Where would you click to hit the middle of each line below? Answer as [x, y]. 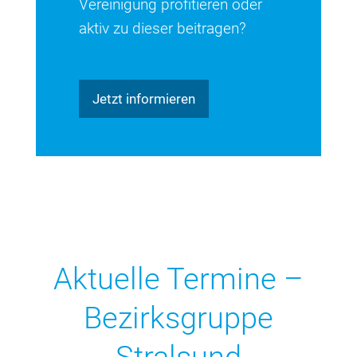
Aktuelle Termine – [178, 279]
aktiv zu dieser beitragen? [162, 28]
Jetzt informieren [143, 99]
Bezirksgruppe [178, 318]
